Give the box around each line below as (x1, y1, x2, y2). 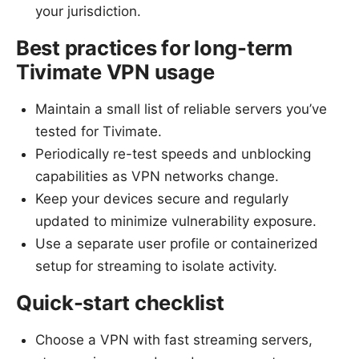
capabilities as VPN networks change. (35, 167, 279, 184)
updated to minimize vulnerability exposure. (35, 212, 317, 229)
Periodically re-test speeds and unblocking (35, 145, 311, 162)
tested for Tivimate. (35, 123, 162, 139)
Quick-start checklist (16, 289, 224, 315)
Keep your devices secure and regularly (35, 190, 288, 207)
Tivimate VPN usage (16, 58, 215, 84)
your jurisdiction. (35, 2, 141, 19)
